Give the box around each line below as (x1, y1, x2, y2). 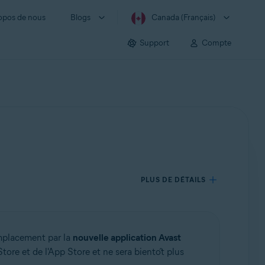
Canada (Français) (151, 12, 215, 22)
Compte (202, 37, 231, 48)
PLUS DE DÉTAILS (141, 175, 206, 184)
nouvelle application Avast (72, 232, 181, 243)
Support (140, 37, 169, 48)
